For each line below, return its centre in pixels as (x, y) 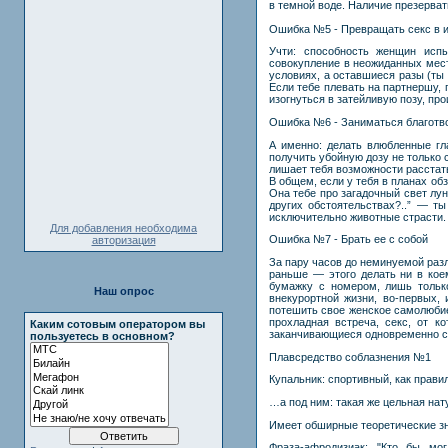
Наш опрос (123, 291)
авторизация (123, 240)
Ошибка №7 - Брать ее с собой (348, 239)
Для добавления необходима (123, 228)
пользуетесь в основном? (102, 336)
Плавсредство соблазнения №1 (350, 356)
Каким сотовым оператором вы (117, 324)
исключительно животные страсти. (357, 216)
